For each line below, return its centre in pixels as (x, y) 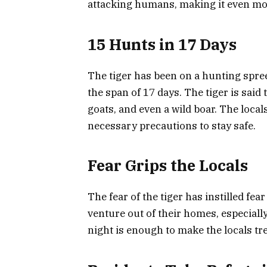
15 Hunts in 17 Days (162, 44)
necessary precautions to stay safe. (172, 125)
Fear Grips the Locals (168, 166)
